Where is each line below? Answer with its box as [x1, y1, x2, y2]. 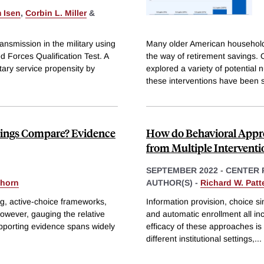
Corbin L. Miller [25, 8, 87, 18]
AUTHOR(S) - [146, 178, 200, 188]
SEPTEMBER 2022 [146, 166, 218, 176]
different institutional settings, [146, 233, 255, 243]
